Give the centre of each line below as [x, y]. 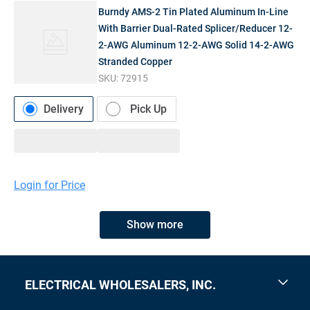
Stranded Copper [136, 61]
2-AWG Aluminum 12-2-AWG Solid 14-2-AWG [197, 45]
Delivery [64, 109]
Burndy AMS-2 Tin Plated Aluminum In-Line [194, 11]
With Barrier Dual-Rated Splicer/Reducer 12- [196, 28]
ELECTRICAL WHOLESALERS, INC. [120, 285]
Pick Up [148, 109]
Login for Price [49, 185]
